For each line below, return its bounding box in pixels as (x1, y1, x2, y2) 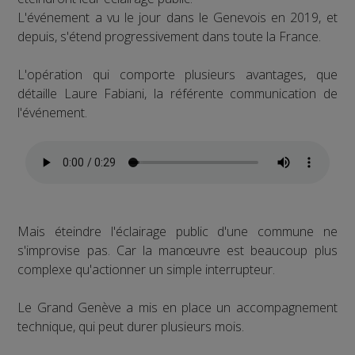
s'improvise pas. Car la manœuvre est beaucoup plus (17, 241, 338, 259)
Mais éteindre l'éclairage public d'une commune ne (17, 222, 338, 240)
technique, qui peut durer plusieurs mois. (17, 317, 245, 335)
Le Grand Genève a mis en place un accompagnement (17, 298, 338, 316)
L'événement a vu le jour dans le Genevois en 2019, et (17, 8, 338, 26)
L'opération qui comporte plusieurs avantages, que (17, 65, 338, 83)
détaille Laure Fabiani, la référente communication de (17, 84, 338, 102)
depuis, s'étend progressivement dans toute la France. (17, 27, 322, 45)
